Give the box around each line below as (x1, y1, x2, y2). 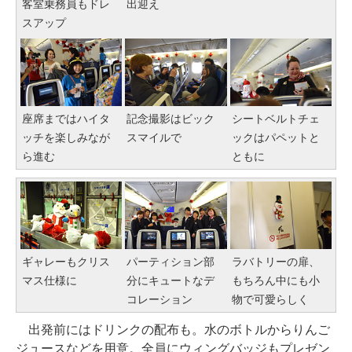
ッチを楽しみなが (22, 131, 110, 145)
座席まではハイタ (22, 112, 110, 126)
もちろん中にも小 (231, 274, 320, 288)
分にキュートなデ (126, 274, 215, 288)
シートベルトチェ (231, 112, 320, 126)
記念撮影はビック (126, 112, 215, 126)
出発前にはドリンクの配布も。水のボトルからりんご (16, 323, 330, 337)
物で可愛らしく (231, 293, 309, 306)
